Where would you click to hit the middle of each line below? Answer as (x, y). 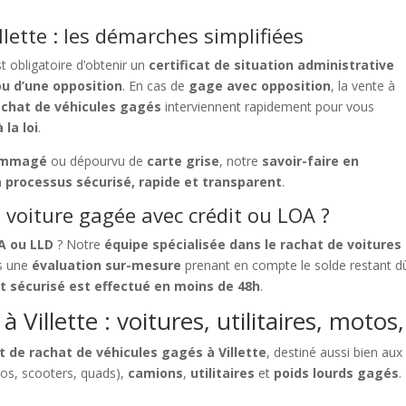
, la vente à (363, 86)
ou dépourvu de (97, 161)
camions (156, 373)
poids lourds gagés (337, 373)
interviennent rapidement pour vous (268, 107)
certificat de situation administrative (272, 65)
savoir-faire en (311, 161)
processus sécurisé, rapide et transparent (144, 182)
